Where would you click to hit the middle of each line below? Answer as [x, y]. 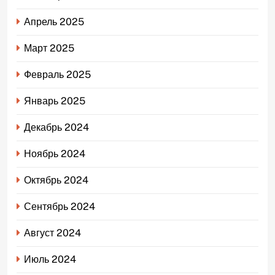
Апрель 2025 [54, 22]
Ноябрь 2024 [55, 154]
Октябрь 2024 [56, 180]
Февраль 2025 [57, 75]
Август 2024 [52, 233]
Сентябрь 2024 [60, 207]
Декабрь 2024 [56, 128]
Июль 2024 [50, 260]
